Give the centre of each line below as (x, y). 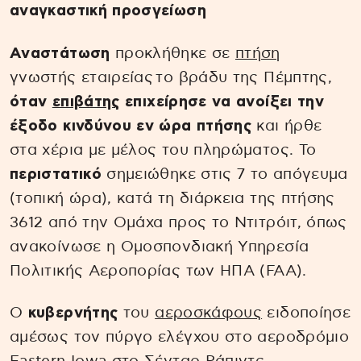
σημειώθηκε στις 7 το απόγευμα (224, 174)
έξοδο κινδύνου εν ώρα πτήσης (131, 126)
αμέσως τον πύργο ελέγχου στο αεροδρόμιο (180, 338)
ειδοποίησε (307, 313)
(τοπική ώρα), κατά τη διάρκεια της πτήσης (172, 198)
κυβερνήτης (73, 313)
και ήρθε (287, 126)
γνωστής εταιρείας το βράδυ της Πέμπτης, (171, 77)
